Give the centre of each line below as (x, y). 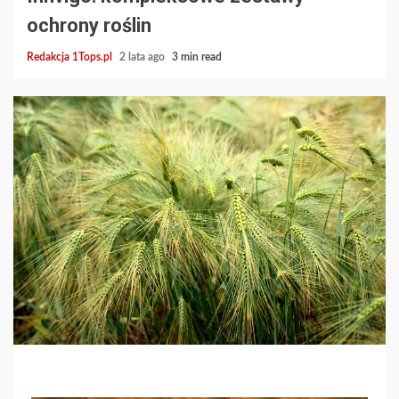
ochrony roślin (89, 25)
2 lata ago (143, 57)
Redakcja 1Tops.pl (71, 57)
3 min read (197, 57)
